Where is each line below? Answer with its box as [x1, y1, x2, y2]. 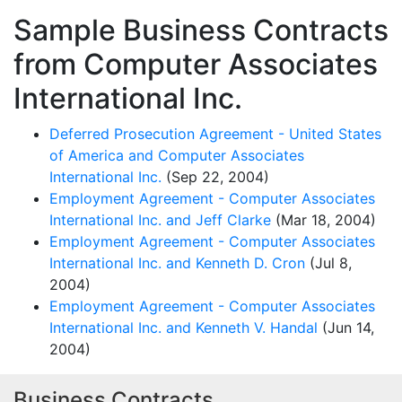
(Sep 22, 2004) [162, 167, 269, 186]
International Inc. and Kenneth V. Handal [49, 318, 318, 336]
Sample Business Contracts [13, 12, 389, 48]
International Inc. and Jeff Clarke [49, 210, 271, 229]
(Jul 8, [305, 253, 352, 272]
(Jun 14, [318, 318, 374, 336]
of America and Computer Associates [49, 145, 304, 164]
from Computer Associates [13, 46, 378, 82]
